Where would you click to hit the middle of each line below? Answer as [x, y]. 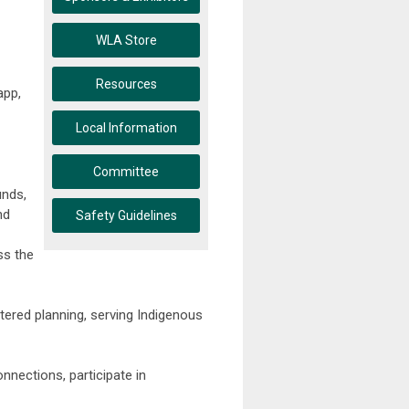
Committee [126, 172]
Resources [126, 84]
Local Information [126, 128]
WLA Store [126, 40]
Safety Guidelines [126, 215]
